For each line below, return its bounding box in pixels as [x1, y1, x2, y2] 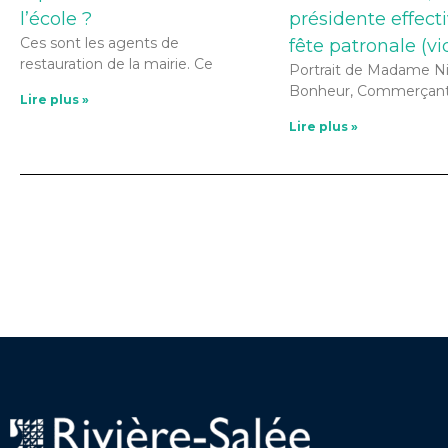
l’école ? [20, 7, 92, 30]
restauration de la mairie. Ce [20, 54, 213, 73]
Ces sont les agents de [20, 33, 179, 52]
